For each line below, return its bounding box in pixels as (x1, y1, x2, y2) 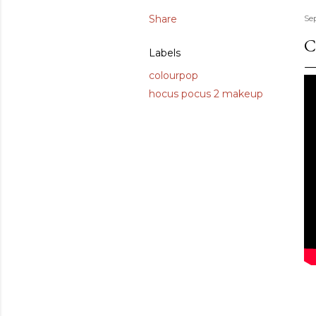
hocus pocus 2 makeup (149, 87, 263, 101)
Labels (149, 47, 181, 60)
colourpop (149, 69, 198, 83)
